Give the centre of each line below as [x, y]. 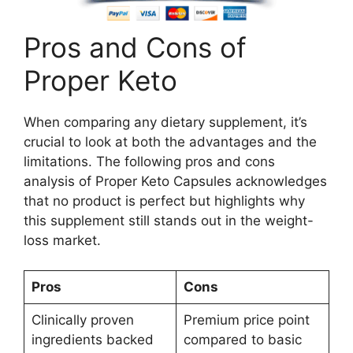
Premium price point [246, 320]
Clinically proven [82, 320]
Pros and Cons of [135, 47]
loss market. [62, 240]
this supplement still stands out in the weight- [169, 220]
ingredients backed [92, 340]
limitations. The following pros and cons [149, 161]
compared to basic [242, 340]
